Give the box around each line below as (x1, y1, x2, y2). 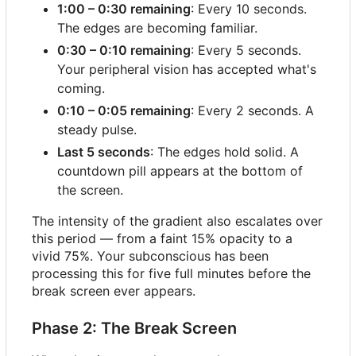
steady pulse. (57, 121, 137, 137)
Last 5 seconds (57, 143, 150, 160)
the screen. (57, 181, 123, 198)
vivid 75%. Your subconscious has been (32, 247, 269, 264)
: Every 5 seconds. (191, 41, 301, 58)
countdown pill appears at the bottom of (57, 162, 303, 179)
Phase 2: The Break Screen (32, 318, 237, 338)
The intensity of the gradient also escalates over (32, 212, 323, 229)
